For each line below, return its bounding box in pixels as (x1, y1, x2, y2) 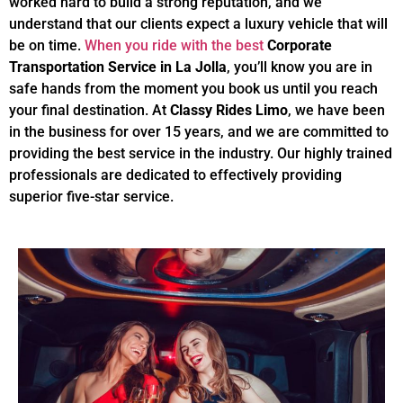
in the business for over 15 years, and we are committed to (9, 123, 389, 141)
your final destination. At (9, 102, 170, 120)
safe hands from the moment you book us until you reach (9, 80, 378, 98)
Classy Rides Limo (170, 102, 288, 120)
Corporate (267, 37, 332, 55)
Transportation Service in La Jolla (9, 58, 227, 76)
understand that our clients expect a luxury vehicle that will (9, 15, 388, 33)
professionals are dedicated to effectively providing (9, 166, 342, 184)
